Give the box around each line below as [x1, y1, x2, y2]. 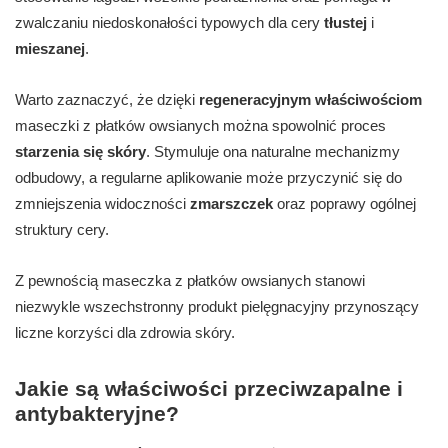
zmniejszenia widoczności [15, 195, 190, 213]
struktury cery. [15, 221, 109, 239]
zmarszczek [190, 195, 273, 213]
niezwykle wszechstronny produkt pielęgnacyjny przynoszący [15, 298, 419, 316]
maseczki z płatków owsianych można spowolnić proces [15, 117, 386, 135]
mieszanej [15, 40, 85, 58]
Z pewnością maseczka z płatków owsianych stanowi [15, 272, 365, 290]
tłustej [324, 14, 367, 32]
